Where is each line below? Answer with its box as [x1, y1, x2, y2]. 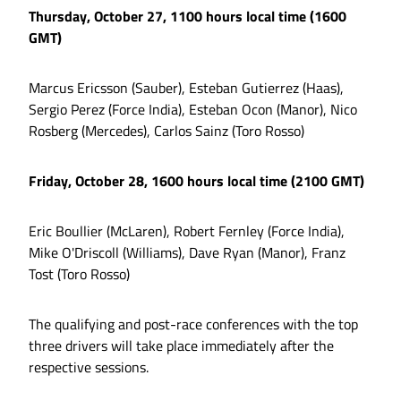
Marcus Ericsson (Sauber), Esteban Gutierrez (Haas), [29, 77, 344, 99]
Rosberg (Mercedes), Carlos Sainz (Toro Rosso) [29, 120, 304, 142]
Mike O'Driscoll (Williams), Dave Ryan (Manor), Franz [29, 242, 346, 264]
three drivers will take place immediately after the [29, 335, 334, 357]
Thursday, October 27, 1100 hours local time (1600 [29, 5, 346, 28]
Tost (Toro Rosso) [29, 263, 130, 286]
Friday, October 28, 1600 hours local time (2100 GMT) [29, 170, 364, 192]
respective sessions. [29, 356, 149, 379]
